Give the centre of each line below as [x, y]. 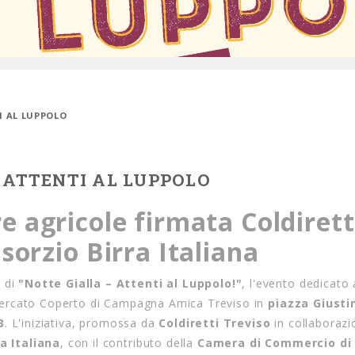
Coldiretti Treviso [215, 323]
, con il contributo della [129, 343]
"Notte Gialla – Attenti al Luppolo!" [130, 283]
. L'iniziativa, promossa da [82, 323]
